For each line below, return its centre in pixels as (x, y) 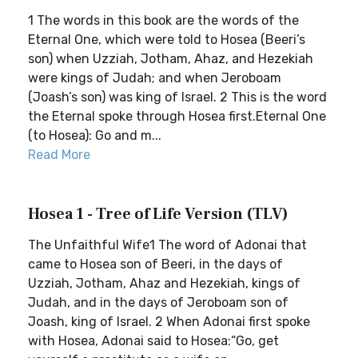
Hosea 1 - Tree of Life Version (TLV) (158, 214)
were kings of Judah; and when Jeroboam (155, 78)
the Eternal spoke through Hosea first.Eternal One (177, 116)
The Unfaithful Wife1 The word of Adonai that (167, 245)
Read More (59, 155)
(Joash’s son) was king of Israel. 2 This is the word (177, 97)
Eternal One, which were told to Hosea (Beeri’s (167, 40)
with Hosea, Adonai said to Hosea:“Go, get (153, 341)
